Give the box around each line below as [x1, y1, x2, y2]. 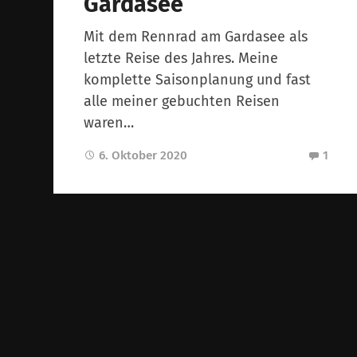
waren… [84, 114, 135, 132]
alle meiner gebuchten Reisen [84, 92, 280, 111]
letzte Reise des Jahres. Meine [84, 49, 279, 68]
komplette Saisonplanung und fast [84, 71, 312, 89]
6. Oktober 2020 [99, 148, 188, 163]
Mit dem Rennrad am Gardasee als [84, 28, 308, 46]
